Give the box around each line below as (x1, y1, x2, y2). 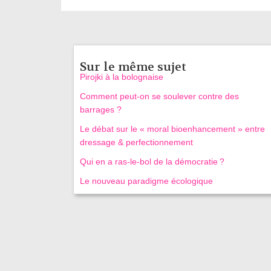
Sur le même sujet (79, 59, 186, 74)
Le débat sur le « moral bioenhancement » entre (79, 123, 265, 134)
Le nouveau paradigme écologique (79, 175, 213, 186)
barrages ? (79, 104, 122, 114)
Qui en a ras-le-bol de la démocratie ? (79, 156, 224, 166)
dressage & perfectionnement (79, 137, 193, 147)
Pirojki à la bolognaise (79, 71, 163, 82)
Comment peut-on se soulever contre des (79, 91, 239, 101)
